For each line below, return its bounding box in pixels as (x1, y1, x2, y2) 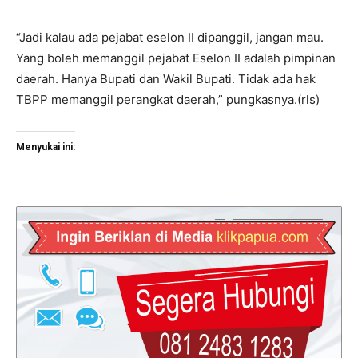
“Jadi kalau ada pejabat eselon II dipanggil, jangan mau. (16, 29, 324, 45)
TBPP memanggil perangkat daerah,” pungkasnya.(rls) (16, 91, 320, 107)
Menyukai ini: (16, 141, 75, 153)
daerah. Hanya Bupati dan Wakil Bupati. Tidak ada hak (16, 70, 316, 86)
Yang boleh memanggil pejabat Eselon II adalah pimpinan (16, 50, 336, 66)
